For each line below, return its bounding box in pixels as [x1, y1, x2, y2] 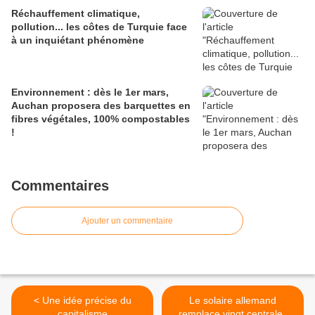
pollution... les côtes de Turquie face [11, 20, 187, 32]
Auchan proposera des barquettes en [11, 99, 191, 111]
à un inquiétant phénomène [11, 34, 144, 46]
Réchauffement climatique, [11, 7, 140, 19]
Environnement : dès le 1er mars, [11, 86, 169, 98]
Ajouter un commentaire [82, 215, 173, 226]
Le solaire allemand [189, 294, 276, 306]
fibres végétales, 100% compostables [11, 112, 190, 124]
